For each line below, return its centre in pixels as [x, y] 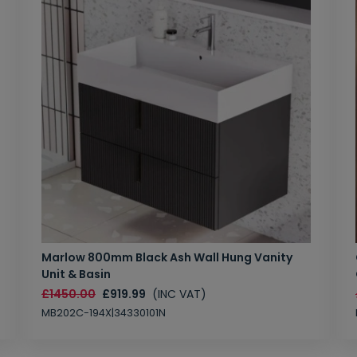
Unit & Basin [76, 275]
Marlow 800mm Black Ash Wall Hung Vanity [167, 258]
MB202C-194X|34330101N [104, 313]
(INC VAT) [179, 294]
